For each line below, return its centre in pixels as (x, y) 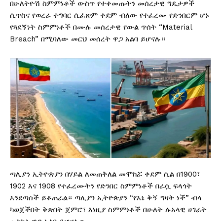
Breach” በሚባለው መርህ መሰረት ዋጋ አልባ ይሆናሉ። (88, 39)
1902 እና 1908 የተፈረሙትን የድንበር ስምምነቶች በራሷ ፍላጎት (101, 186)
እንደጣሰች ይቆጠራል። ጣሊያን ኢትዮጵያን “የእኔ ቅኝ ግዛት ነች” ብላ (106, 198)
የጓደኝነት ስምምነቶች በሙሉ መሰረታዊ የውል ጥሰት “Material (101, 27)
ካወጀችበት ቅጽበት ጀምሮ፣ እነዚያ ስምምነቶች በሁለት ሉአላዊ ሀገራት (108, 210)
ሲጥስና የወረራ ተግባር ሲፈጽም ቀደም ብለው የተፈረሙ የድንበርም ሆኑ (110, 16)
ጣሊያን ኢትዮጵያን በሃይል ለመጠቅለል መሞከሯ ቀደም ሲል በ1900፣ (105, 174)
